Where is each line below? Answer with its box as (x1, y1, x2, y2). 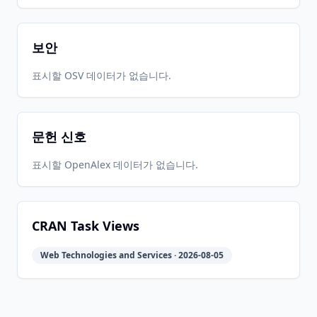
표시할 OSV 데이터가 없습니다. (32, 69, 171, 82)
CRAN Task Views (32, 217, 139, 234)
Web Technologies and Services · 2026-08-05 (40, 249, 224, 261)
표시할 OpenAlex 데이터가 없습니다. (32, 158, 198, 171)
